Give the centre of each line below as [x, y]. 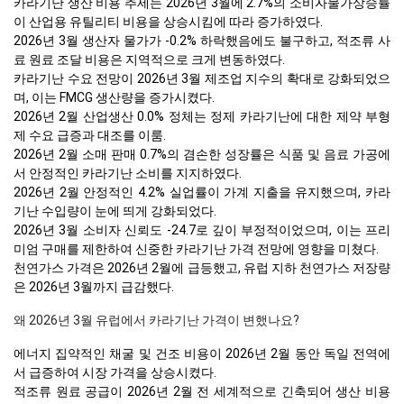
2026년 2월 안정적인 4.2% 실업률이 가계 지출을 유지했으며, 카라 [202, 192]
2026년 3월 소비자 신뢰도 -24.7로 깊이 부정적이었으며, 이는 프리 [202, 230]
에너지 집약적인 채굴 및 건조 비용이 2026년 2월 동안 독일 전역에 [202, 353]
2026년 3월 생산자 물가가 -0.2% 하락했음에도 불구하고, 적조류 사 [202, 40]
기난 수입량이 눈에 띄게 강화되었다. [115, 211]
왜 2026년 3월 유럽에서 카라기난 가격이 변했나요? [156, 320]
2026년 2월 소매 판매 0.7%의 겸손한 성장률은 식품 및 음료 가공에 [202, 154]
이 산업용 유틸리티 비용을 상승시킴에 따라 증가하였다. [168, 21]
